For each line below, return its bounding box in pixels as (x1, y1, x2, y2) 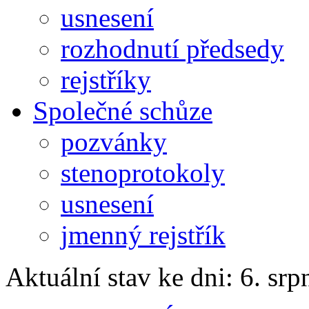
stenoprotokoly (61, 157, 225, 188)
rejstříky (61, 64, 151, 94)
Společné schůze (33, 95, 212, 126)
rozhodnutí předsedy (61, 33, 284, 63)
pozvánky (61, 126, 167, 157)
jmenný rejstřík (61, 219, 226, 250)
